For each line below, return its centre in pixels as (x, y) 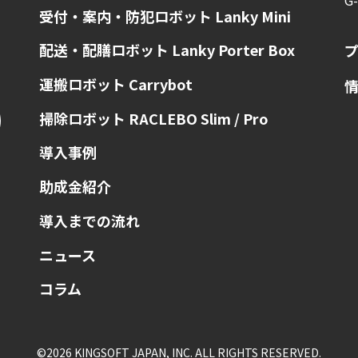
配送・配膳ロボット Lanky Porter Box (167, 50)
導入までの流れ (89, 220)
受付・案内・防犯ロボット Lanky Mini (165, 16)
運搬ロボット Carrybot (115, 84)
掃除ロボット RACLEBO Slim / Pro (153, 118)
